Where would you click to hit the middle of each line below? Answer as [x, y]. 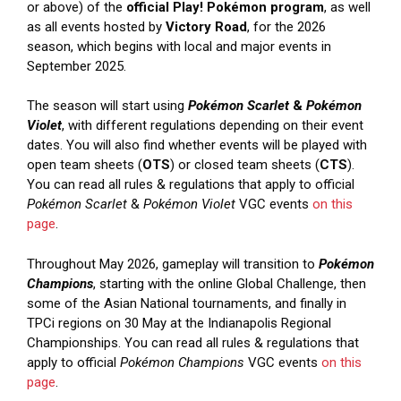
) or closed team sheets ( [245, 165]
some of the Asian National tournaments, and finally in [187, 303]
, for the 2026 [286, 26]
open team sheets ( [85, 165]
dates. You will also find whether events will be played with [197, 145]
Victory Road [206, 26]
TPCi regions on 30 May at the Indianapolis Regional [179, 323]
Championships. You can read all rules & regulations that [193, 342]
